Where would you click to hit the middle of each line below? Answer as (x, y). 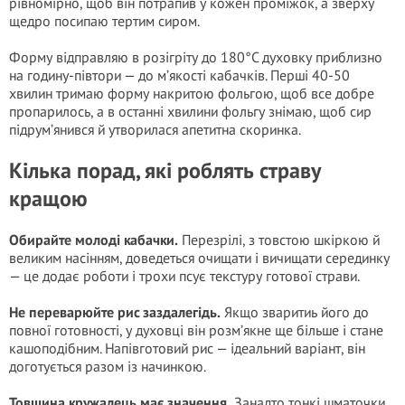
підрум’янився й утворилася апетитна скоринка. (155, 129)
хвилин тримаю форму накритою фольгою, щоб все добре (192, 93)
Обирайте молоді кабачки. (94, 240)
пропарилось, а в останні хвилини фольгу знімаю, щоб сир (190, 111)
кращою (48, 198)
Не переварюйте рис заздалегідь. (115, 312)
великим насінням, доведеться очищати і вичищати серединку (199, 258)
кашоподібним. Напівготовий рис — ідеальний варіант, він (187, 348)
